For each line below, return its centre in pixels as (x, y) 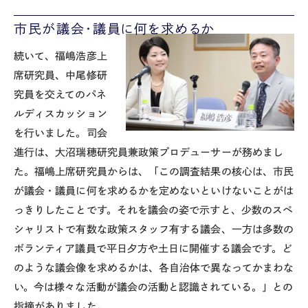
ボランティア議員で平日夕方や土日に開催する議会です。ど (153, 249)
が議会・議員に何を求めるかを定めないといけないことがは (154, 191)
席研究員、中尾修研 (60, 75)
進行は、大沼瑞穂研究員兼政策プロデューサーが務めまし (148, 152)
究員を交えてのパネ (60, 95)
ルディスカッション (60, 114)
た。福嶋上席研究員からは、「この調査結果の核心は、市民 (154, 172)
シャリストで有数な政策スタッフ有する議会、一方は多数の (154, 229)
